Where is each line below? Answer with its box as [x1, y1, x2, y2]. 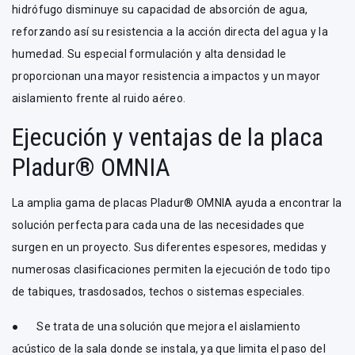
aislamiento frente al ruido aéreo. [12, 92, 186, 105]
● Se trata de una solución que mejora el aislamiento [12, 320, 301, 333]
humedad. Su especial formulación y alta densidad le [12, 48, 287, 60]
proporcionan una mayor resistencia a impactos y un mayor [12, 70, 321, 82]
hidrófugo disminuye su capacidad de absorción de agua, [12, 3, 308, 16]
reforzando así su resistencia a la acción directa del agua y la [12, 25, 328, 38]
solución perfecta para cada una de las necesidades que [12, 219, 305, 231]
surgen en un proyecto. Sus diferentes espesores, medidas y [12, 241, 327, 254]
